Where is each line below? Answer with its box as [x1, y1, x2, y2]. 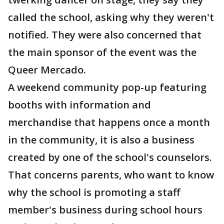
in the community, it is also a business [8, 133, 194, 146]
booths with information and [8, 98, 151, 111]
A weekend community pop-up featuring [8, 80, 206, 94]
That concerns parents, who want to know [8, 168, 214, 181]
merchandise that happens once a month [8, 115, 210, 129]
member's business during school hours [8, 203, 202, 216]
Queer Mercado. [8, 63, 86, 76]
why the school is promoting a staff [8, 185, 180, 199]
